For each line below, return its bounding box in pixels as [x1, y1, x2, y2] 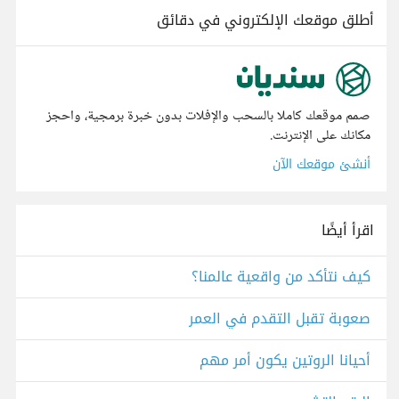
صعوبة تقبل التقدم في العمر [189, 305, 370, 333]
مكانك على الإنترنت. [270, 124, 370, 149]
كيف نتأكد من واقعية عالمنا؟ [191, 263, 370, 291]
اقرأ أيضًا [322, 216, 374, 245]
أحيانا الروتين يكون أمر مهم [199, 346, 370, 375]
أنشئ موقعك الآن [273, 152, 370, 177]
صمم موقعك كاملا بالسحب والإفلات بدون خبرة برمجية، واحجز [46, 104, 370, 129]
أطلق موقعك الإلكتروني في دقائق [157, 6, 374, 34]
